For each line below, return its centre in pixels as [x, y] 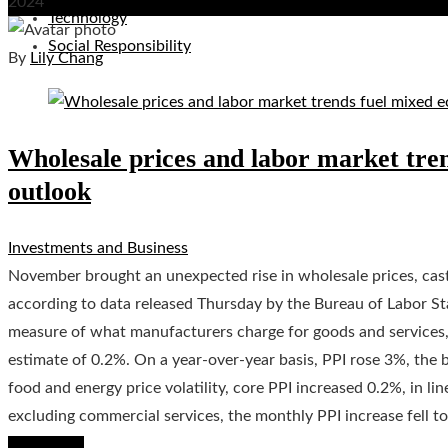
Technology [87, 18]
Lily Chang [66, 57]
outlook [49, 191]
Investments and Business [98, 247]
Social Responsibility [119, 46]
